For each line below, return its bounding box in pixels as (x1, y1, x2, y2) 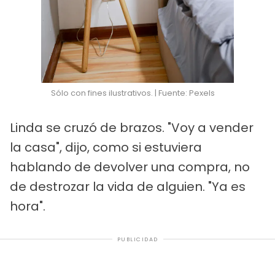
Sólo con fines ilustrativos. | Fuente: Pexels (51, 87, 215, 99)
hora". (10, 197, 45, 215)
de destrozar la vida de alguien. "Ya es (10, 177, 246, 195)
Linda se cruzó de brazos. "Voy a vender (10, 118, 254, 136)
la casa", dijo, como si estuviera (10, 138, 202, 156)
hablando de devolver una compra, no (10, 158, 250, 176)
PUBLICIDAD (117, 235, 158, 243)
